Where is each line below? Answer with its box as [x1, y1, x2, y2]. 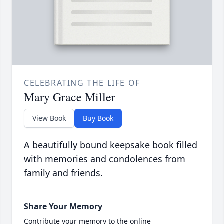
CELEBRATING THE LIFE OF [24, 77, 140, 89]
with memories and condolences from [24, 153, 185, 165]
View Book [32, 113, 66, 123]
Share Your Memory [24, 201, 102, 212]
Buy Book [83, 113, 113, 123]
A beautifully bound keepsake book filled [24, 139, 197, 151]
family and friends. [24, 167, 103, 179]
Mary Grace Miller [24, 89, 115, 105]
